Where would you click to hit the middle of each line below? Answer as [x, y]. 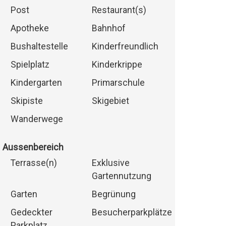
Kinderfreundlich [125, 47]
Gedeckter [31, 213]
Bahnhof [108, 29]
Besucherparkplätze [132, 213]
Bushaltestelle [39, 47]
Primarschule [118, 83]
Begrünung [114, 194]
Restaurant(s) [119, 10]
